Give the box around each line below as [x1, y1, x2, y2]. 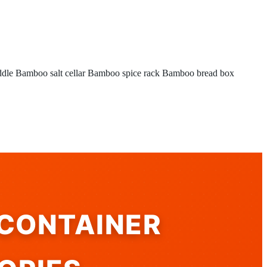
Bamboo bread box [162, 68, 234, 78]
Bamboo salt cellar [15, 68, 85, 78]
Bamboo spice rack [88, 68, 160, 78]
